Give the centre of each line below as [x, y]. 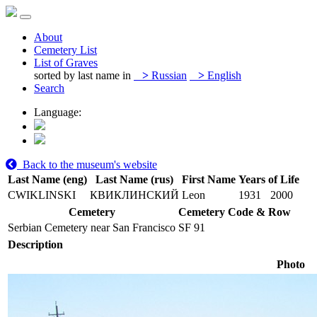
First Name [209, 179]
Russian [168, 75]
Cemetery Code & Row [235, 212]
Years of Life [269, 179]
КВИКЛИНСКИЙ [134, 195]
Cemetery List [65, 50]
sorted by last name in [82, 75]
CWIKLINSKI [42, 195]
